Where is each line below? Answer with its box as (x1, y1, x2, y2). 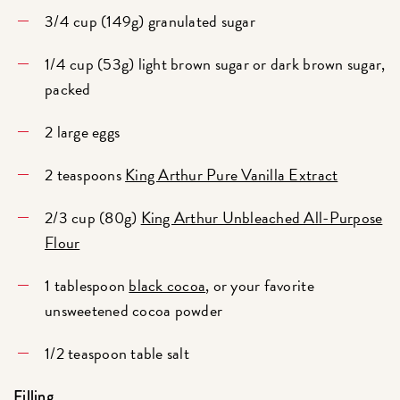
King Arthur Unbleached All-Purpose (140, 204, 383, 229)
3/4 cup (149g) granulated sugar (45, 8, 255, 33)
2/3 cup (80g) (45, 204, 141, 229)
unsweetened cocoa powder (45, 297, 223, 322)
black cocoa (129, 272, 206, 297)
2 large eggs (45, 119, 121, 144)
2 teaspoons (45, 162, 126, 187)
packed (45, 76, 91, 101)
